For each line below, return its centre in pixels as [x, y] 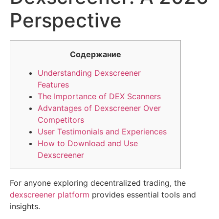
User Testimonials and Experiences [102, 132]
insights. [25, 207]
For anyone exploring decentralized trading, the [98, 183]
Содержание [95, 54]
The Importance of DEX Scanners [99, 97]
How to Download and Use [88, 143]
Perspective [66, 20]
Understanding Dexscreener [89, 73]
